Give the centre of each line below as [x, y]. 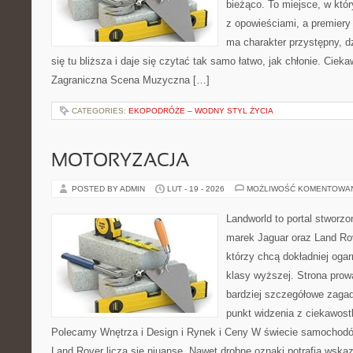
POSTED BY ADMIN [110, 189]
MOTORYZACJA [120, 162]
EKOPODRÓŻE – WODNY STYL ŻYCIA [201, 111]
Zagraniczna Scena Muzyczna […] [130, 80]
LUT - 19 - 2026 [196, 189]
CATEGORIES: [100, 111]
